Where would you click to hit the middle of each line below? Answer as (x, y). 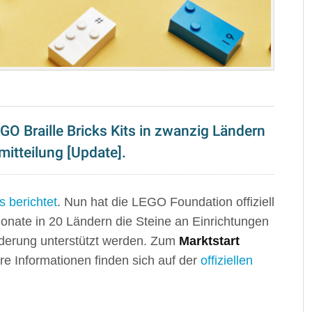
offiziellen (227, 260)
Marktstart (209, 241)
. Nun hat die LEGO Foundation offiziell (166, 202)
